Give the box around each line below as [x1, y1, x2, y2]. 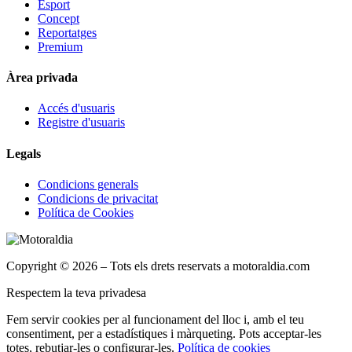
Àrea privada [6, 71, 78, 85]
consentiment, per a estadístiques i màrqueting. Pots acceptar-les [6, 327, 321, 340]
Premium [38, 39, 82, 53]
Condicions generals [38, 178, 138, 191]
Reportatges [38, 25, 97, 39]
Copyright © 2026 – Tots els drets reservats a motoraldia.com [6, 259, 310, 273]
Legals [6, 146, 41, 160]
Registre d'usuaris [38, 115, 125, 130]
